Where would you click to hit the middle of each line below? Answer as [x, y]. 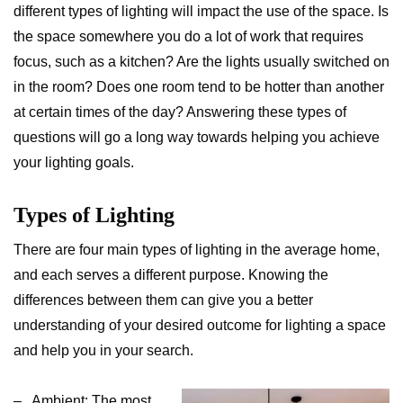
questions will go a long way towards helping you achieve [197, 137]
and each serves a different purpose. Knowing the [171, 275]
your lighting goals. [74, 162]
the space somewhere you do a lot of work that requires [188, 36]
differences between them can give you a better [163, 300]
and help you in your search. [103, 350]
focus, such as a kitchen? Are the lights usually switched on [201, 62]
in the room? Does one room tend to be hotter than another [199, 87]
